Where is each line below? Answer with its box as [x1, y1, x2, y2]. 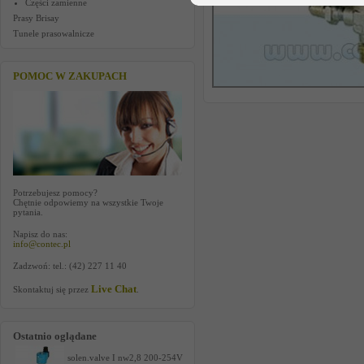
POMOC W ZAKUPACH [13, 70, 127, 82]
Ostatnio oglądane [13, 330, 97, 342]
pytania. [13, 207, 43, 217]
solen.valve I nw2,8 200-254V [67, 353, 183, 362]
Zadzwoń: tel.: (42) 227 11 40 [13, 261, 127, 271]
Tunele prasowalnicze [13, 28, 94, 38]
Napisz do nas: [13, 229, 67, 239]
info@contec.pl [13, 239, 71, 249]
